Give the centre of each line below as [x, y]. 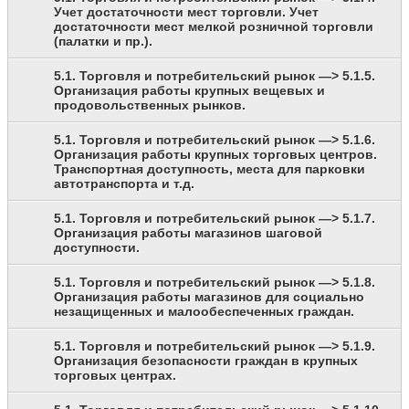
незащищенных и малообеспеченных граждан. [204, 312]
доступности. [97, 248]
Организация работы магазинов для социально [209, 297]
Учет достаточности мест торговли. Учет [186, 12]
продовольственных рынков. [150, 105]
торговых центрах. [115, 376]
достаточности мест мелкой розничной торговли [214, 27]
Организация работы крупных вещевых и [189, 91]
